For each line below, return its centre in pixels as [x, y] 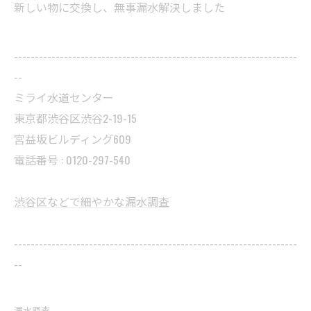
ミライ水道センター [64, 97]
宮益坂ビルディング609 [73, 138]
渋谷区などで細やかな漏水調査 [92, 201]
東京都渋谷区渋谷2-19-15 [75, 118]
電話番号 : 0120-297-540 [72, 159]
